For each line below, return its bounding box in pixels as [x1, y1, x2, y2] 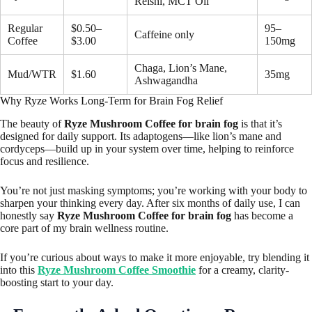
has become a [231, 209, 293, 221]
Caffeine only [134, 28, 194, 40]
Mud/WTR [8, 68, 56, 80]
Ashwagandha [134, 74, 198, 86]
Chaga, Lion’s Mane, [134, 61, 227, 74]
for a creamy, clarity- [196, 263, 289, 276]
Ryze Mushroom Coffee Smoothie [38, 263, 196, 276]
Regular [8, 22, 42, 34]
